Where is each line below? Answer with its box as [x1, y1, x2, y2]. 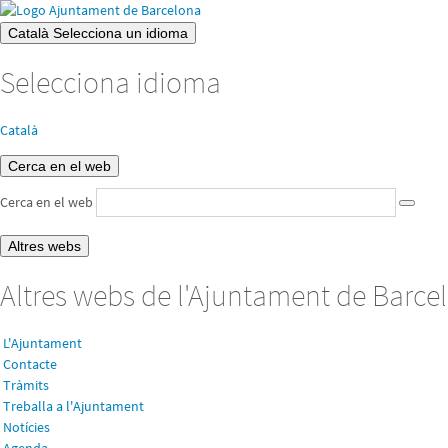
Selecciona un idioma [53, 24, 188, 41]
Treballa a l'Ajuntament [3, 397, 144, 416]
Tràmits [3, 376, 49, 395]
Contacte [3, 355, 57, 374]
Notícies [3, 418, 50, 437]
